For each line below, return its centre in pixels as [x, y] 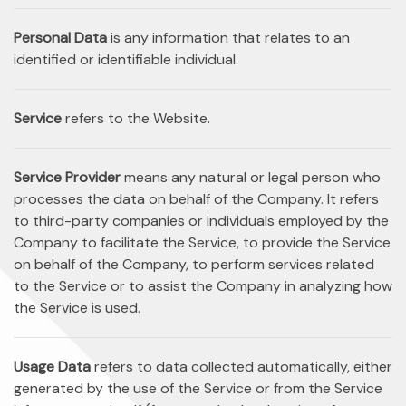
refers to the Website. [136, 118]
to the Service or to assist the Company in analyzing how [203, 286]
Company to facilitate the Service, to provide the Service [202, 242]
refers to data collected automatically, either [242, 367]
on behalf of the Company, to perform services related [194, 264]
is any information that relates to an [228, 38]
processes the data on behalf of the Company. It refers [196, 199]
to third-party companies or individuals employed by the [201, 221]
